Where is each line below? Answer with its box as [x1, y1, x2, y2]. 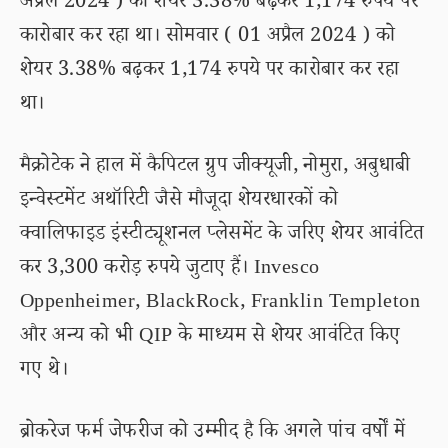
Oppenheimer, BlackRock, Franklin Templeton [20, 288, 421, 320]
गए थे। [20, 356, 69, 388]
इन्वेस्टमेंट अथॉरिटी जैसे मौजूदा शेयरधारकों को [20, 186, 339, 218]
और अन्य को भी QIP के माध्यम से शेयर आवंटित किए [20, 322, 401, 354]
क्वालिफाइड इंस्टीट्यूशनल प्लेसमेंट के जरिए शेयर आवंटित [20, 220, 425, 252]
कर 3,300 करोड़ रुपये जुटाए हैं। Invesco [20, 254, 320, 286]
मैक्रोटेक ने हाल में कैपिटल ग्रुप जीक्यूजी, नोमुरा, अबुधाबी [20, 152, 411, 184]
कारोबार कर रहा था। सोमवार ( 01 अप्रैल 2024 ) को [20, 22, 396, 54]
